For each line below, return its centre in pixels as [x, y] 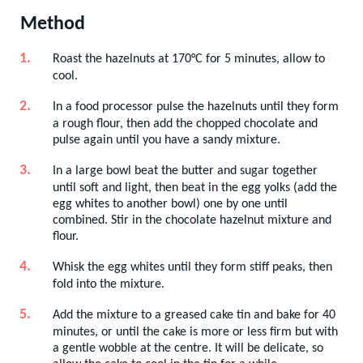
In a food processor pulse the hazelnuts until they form [196, 107]
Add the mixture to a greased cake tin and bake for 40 [194, 315]
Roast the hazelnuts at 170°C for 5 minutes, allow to [189, 59]
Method [53, 24]
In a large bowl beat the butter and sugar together [185, 171]
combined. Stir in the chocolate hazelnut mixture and [192, 220]
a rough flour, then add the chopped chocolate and [185, 124]
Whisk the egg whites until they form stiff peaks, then [192, 267]
